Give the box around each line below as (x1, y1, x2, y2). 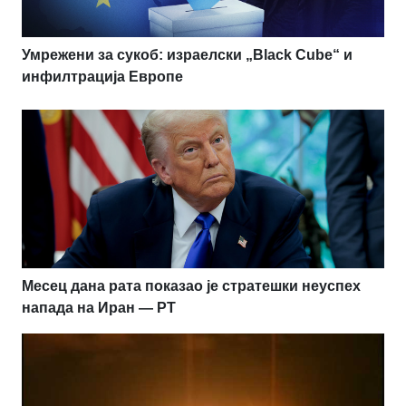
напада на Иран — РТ (22, 300, 176, 316)
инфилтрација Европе (22, 69, 183, 85)
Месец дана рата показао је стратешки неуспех (22, 278, 361, 295)
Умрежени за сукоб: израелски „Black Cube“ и (22, 47, 353, 63)
